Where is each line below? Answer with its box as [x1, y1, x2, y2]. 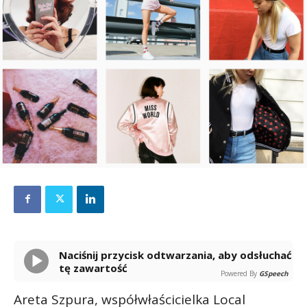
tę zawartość [59, 260, 127, 275]
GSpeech [259, 268, 288, 278]
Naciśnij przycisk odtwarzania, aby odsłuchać [59, 247, 67, 262]
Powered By [221, 268, 257, 278]
